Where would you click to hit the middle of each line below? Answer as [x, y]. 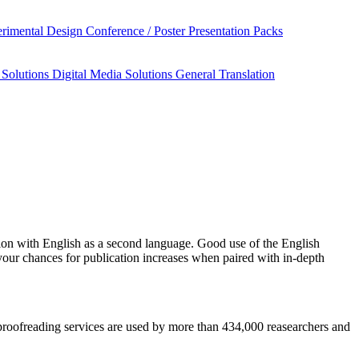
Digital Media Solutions [114, 74]
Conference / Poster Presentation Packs [184, 31]
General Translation [225, 74]
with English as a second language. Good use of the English [167, 244]
